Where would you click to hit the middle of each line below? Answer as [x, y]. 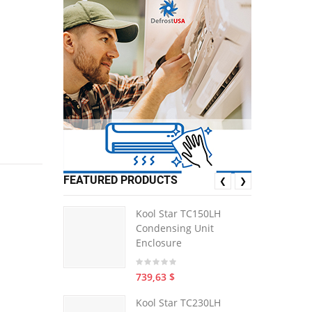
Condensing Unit [175, 228]
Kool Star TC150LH [178, 213]
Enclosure [159, 243]
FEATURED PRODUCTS [120, 180]
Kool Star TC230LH [178, 303]
